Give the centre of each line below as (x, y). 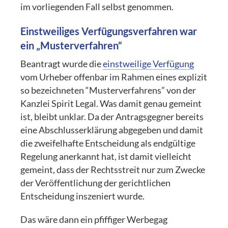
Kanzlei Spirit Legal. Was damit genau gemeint (111, 103)
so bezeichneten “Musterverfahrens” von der (108, 90)
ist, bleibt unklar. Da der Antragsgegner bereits (112, 117)
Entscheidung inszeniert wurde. (83, 196)
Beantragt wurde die (62, 64)
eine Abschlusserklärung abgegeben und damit (112, 130)
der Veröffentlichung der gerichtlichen (96, 183)
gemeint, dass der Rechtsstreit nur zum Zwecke (113, 169)
